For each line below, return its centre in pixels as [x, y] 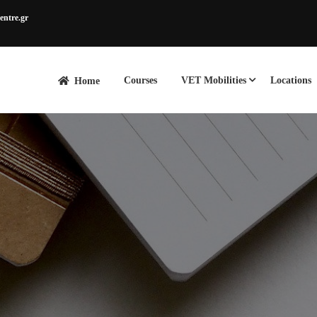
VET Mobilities [214, 80]
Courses [140, 80]
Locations [291, 80]
